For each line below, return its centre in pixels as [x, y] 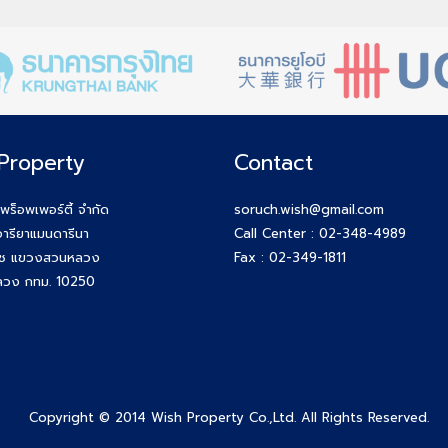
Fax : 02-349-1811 [290, 257]
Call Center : [276, 233]
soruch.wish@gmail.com [309, 209]
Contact [273, 162]
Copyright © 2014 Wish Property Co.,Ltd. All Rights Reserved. [229, 417]
